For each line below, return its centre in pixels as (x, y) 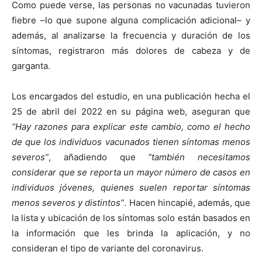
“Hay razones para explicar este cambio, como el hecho (131, 127)
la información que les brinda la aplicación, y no (131, 233)
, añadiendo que (99, 157)
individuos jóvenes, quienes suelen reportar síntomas (131, 188)
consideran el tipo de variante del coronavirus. (108, 249)
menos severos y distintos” (68, 203)
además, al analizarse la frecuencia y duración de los (131, 36)
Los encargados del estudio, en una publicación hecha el (131, 96)
